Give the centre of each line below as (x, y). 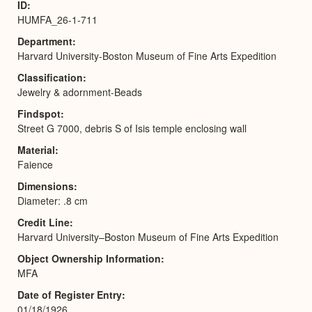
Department (45, 41)
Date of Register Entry (70, 294)
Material (36, 149)
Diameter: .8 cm (53, 200)
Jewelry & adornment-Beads (80, 92)
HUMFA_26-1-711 (57, 19)
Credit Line (44, 222)
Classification (50, 77)
